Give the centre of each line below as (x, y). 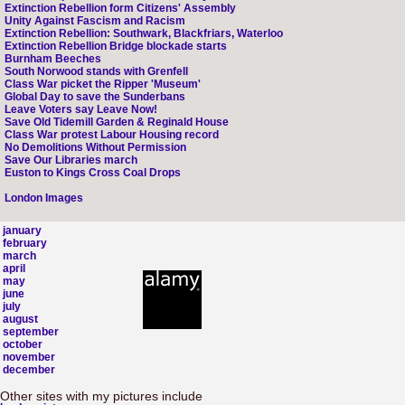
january (22, 231)
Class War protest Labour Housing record (112, 135)
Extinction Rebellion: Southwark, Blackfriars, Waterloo (144, 33)
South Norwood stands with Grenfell (96, 71)
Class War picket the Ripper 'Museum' (103, 84)
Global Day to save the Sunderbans (95, 97)
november (29, 357)
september (31, 332)
